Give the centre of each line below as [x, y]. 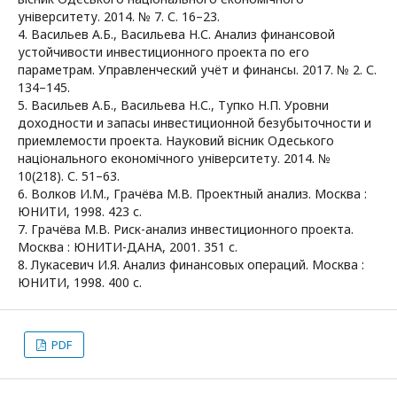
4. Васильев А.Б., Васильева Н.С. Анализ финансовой [176, 35]
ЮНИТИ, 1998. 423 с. [80, 212]
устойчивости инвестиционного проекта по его [163, 52]
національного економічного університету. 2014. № [174, 159]
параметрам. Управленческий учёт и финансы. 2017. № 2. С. [197, 70]
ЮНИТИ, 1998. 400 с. [80, 283]
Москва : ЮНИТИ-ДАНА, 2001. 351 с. [128, 247]
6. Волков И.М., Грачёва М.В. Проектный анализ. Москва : [192, 194]
